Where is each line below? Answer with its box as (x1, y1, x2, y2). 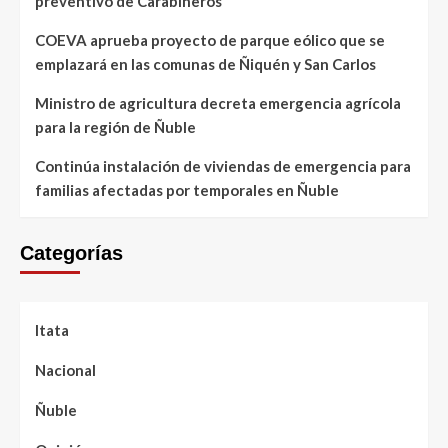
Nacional (35, 360, 96, 379)
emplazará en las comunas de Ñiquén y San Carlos (35, 54, 376, 73)
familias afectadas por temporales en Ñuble (35, 180, 339, 199)
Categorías (20, 241, 123, 264)
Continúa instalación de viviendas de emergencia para (35, 156, 411, 175)
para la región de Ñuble (35, 117, 196, 136)
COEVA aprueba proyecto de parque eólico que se (35, 30, 385, 49)
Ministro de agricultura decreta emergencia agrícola (35, 93, 401, 112)
